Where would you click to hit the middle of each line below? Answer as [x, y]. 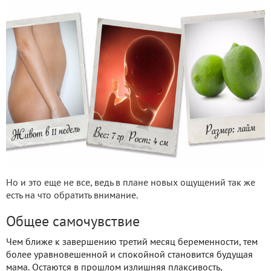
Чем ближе [29, 242]
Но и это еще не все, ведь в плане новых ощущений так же [131, 183]
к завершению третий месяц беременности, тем [156, 242]
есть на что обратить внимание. [72, 196]
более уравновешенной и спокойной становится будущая [129, 255]
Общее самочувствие [73, 222]
